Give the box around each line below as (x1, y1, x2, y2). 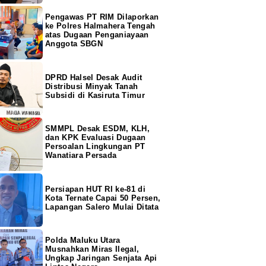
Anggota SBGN (45, 39, 103, 48)
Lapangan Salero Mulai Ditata (45, 202, 159, 211)
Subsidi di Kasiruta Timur (45, 90, 145, 100)
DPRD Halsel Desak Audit (45, 72, 142, 82)
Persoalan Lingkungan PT (45, 141, 145, 151)
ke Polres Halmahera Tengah (45, 21, 156, 30)
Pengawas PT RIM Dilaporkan (45, 12, 159, 21)
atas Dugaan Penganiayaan (45, 30, 149, 39)
